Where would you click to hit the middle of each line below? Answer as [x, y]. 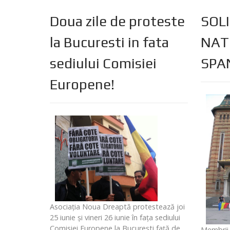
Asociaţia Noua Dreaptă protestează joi [117, 207]
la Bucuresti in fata [109, 42]
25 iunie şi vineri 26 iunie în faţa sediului [115, 218]
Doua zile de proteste [117, 21]
